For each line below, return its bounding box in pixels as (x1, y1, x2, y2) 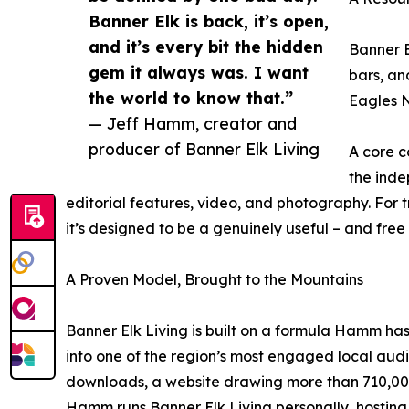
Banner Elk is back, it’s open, (89, 11, 329, 32)
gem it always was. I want (89, 62, 309, 83)
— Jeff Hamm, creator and (89, 113, 297, 134)
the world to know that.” (89, 88, 293, 109)
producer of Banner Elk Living (89, 139, 320, 160)
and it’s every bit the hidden (89, 37, 323, 58)
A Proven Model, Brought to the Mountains (66, 270, 363, 289)
